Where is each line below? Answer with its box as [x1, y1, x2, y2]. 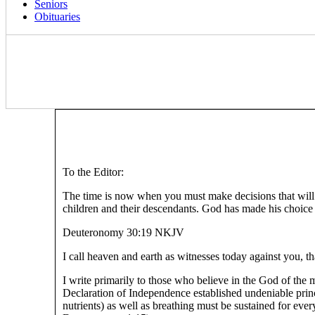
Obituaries [34, 11, 80, 22]
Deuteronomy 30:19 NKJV [63, 226, 184, 238]
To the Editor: [63, 166, 124, 178]
